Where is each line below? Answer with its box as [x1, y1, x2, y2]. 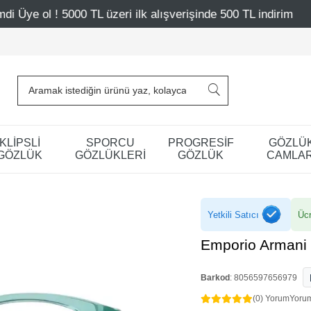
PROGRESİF [167, 136, 234, 149]
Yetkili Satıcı [208, 209, 259, 220]
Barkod [201, 273, 230, 283]
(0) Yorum [253, 294, 289, 303]
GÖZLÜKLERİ [74, 149, 146, 161]
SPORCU [85, 136, 135, 149]
